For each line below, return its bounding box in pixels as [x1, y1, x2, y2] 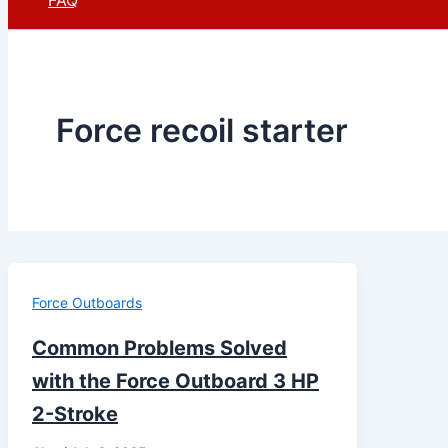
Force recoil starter [56, 110, 348, 150]
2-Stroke [32, 401, 118, 426]
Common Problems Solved [32, 335, 287, 360]
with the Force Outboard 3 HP [32, 368, 319, 393]
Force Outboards [32, 294, 142, 312]
